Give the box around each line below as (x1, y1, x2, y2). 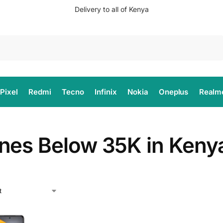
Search (200, 36, 221, 44)
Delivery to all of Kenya (74, 5, 149, 13)
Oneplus (158, 87, 189, 97)
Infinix (95, 87, 117, 97)
